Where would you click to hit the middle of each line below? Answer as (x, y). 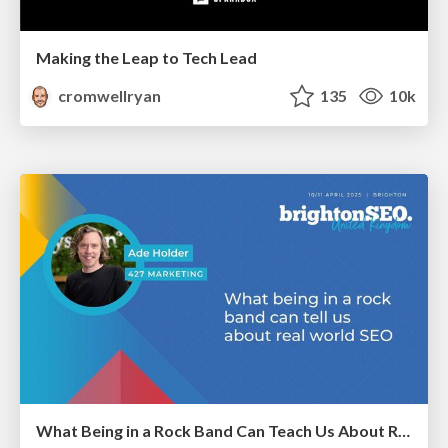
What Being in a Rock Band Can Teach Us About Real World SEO (404, 430)
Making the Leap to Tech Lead (146, 58)
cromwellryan (108, 96)
